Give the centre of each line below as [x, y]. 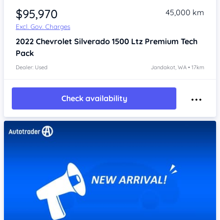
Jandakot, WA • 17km [178, 67]
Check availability [94, 98]
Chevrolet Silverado [74, 41]
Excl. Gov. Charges [43, 26]
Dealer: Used [32, 67]
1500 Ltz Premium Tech [155, 41]
